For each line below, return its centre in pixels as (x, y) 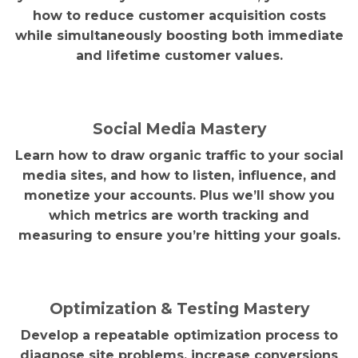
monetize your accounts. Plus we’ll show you (179, 196)
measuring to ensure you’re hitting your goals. (179, 236)
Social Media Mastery (179, 128)
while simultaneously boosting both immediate (179, 36)
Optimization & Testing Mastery (179, 308)
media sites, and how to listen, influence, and (179, 176)
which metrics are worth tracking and (179, 216)
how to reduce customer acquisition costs (179, 16)
